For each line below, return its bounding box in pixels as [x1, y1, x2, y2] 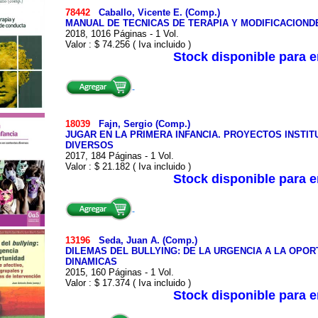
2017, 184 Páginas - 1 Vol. [65, 150, 174, 161]
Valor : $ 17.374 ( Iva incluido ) [65, 278, 191, 288]
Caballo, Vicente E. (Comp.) [98, 7, 220, 18]
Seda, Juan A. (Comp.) [98, 235, 197, 246]
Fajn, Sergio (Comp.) [98, 119, 190, 129]
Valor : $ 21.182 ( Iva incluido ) [65, 161, 191, 172]
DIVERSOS [65, 140, 114, 150]
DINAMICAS [65, 256, 117, 267]
